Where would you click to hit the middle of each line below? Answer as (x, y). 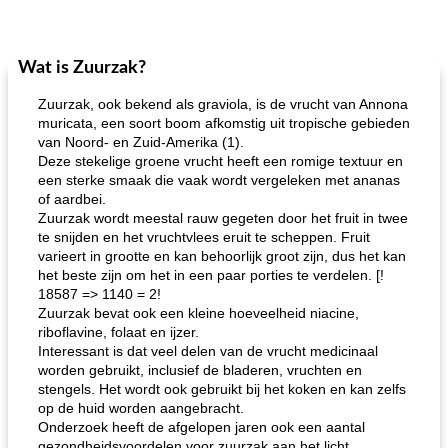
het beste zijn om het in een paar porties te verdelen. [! (211, 275)
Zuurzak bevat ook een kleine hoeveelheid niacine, (198, 313)
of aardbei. (72, 199)
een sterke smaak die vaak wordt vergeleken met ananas (219, 180)
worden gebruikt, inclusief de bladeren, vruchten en (200, 370)
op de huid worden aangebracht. (141, 408)
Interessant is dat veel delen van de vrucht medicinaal (208, 351)
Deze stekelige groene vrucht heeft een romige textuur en (220, 161)
